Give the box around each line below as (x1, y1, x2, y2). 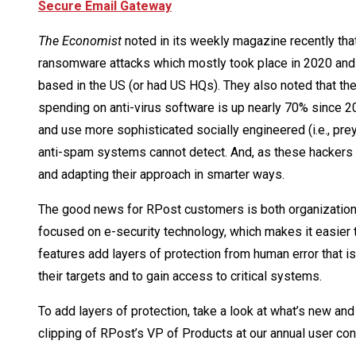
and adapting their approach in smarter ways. (38, 167, 284, 183)
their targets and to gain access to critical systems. (38, 269, 322, 284)
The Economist (38, 33, 122, 49)
